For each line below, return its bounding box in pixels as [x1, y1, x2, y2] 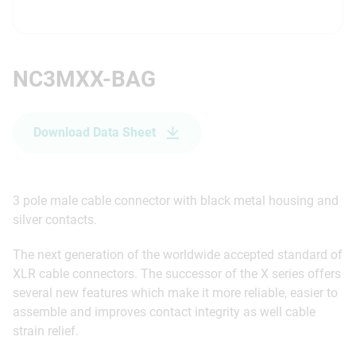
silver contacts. [13, 211, 97, 227]
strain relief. [13, 323, 79, 339]
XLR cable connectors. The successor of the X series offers [13, 265, 341, 281]
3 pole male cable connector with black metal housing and [13, 192, 339, 208]
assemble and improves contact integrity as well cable [13, 304, 315, 319]
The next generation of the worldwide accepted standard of [13, 246, 342, 262]
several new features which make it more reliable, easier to [13, 284, 338, 300]
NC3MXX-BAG [13, 65, 156, 92]
